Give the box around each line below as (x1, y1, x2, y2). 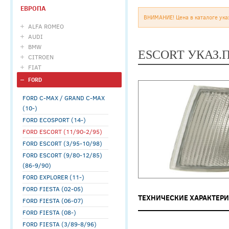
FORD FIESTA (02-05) (22, 185, 83, 193)
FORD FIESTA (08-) (22, 208, 76, 216)
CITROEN (28, 53, 54, 61)
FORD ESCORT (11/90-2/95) (22, 127, 102, 135)
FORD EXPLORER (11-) (22, 173, 84, 181)
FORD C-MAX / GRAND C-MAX (22, 94, 105, 102)
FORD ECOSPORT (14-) (22, 116, 86, 124)
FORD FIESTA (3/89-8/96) (22, 220, 97, 228)
